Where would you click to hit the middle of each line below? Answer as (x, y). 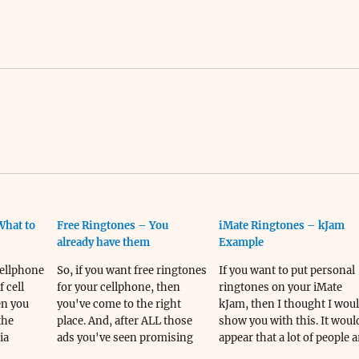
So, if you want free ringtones (131, 270)
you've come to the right (119, 304)
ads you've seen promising (125, 338)
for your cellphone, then (118, 287)
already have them (103, 242)
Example (241, 242)
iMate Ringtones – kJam (281, 226)
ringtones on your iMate (280, 287)
